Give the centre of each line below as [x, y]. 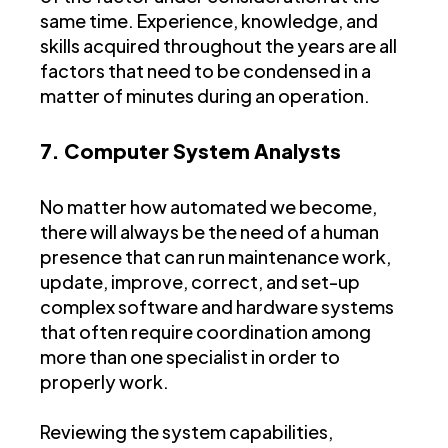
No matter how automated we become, [208, 207]
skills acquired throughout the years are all [218, 46]
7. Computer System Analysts [190, 151]
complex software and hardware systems [217, 307]
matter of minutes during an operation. [205, 96]
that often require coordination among [205, 332]
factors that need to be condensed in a [205, 71]
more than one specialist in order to [190, 357]
